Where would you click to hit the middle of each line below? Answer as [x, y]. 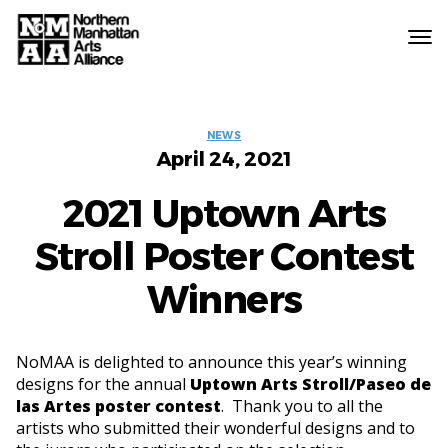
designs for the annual [103, 384]
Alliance [108, 137]
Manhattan [121, 97]
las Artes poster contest [118, 406]
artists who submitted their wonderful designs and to [215, 428]
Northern [115, 77]
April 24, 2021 [224, 159]
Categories [274, 135]
